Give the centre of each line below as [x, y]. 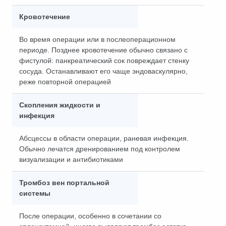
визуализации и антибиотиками [71, 159]
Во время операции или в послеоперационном [97, 39]
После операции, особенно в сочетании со [90, 216]
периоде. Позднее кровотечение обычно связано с [103, 50]
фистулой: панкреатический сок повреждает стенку [104, 61]
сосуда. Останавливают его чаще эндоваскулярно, [103, 71]
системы [35, 193]
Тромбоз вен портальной [64, 183]
